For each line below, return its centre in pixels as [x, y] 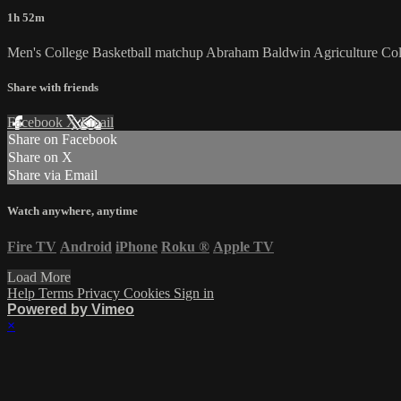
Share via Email [53, 175]
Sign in [194, 293]
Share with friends [53, 88]
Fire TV [32, 246]
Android [86, 246]
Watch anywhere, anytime [73, 211]
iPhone [137, 246]
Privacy [100, 293]
